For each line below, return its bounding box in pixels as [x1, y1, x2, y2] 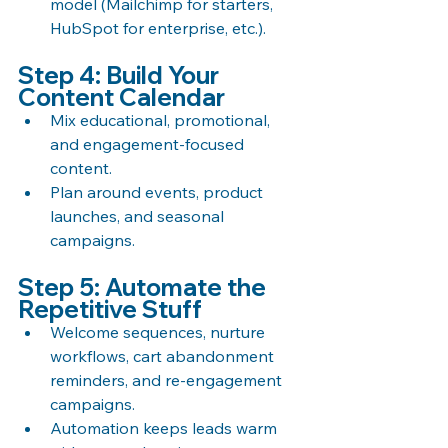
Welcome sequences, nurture [50, 321, 269, 342]
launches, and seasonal [50, 205, 228, 226]
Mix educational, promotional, [50, 109, 274, 130]
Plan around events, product [50, 181, 267, 202]
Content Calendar [18, 81, 225, 112]
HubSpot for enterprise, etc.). [50, 17, 266, 38]
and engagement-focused [50, 133, 248, 154]
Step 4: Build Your [18, 59, 224, 90]
